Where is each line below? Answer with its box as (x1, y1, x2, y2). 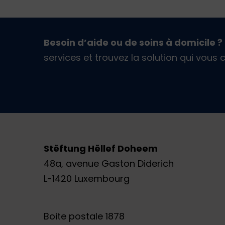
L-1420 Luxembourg (44, 172, 130, 185)
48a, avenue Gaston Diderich (44, 157, 174, 170)
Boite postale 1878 (44, 210, 125, 223)
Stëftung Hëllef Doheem (44, 142, 158, 155)
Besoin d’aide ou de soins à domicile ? (44, 36, 222, 49)
